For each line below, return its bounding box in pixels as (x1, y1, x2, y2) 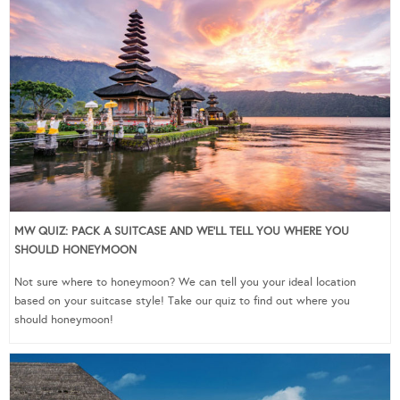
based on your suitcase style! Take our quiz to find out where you (14, 294, 350, 309)
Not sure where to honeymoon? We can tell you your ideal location (14, 275, 356, 290)
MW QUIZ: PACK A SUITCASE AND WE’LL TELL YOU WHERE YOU (14, 224, 349, 239)
